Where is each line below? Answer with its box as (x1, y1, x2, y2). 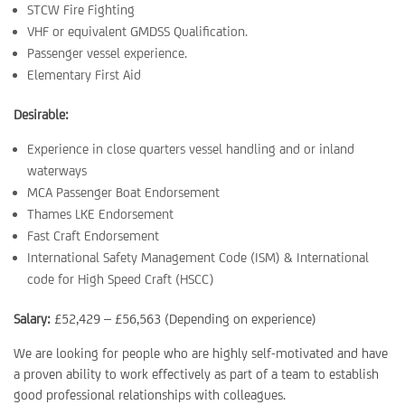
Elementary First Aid (27, 67, 141, 82)
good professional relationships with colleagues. (14, 387, 286, 402)
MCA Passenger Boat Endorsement (27, 184, 220, 200)
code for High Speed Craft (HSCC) (27, 271, 214, 287)
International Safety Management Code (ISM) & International (27, 250, 369, 265)
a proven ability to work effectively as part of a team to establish (14, 366, 379, 381)
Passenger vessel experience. (27, 45, 187, 61)
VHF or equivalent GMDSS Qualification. (27, 24, 248, 39)
